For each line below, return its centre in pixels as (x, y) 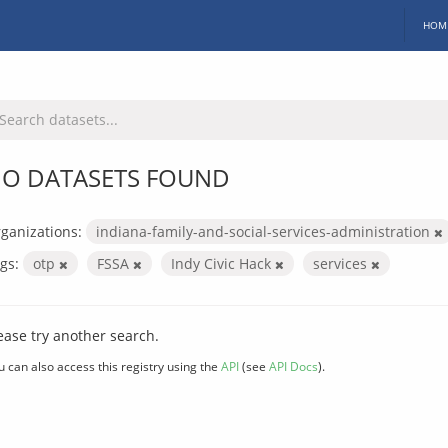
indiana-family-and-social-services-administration (265, 231)
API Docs (293, 365)
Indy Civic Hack (223, 263)
